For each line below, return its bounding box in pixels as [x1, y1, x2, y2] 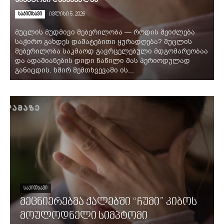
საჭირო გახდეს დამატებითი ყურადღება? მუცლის [15, 37, 192, 46]
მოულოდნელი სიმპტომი [20, 210, 147, 222]
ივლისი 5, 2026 [49, 11, 85, 17]
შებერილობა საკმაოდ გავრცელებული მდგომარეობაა [15, 46, 208, 56]
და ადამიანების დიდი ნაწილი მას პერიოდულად [15, 56, 190, 65]
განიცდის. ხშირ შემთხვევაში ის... [15, 65, 134, 75]
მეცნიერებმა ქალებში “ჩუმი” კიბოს [20, 196, 197, 208]
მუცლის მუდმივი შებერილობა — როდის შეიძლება [15, 27, 195, 37]
